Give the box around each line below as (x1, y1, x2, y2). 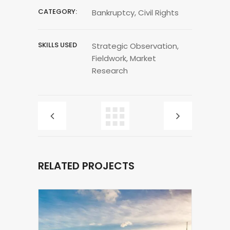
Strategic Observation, (92, 40, 179, 51)
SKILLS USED (38, 40, 77, 50)
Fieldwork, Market (92, 52, 156, 64)
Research (92, 65, 128, 76)
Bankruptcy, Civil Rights (92, 7, 179, 18)
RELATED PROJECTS (38, 158, 135, 173)
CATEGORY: (38, 6, 77, 16)
